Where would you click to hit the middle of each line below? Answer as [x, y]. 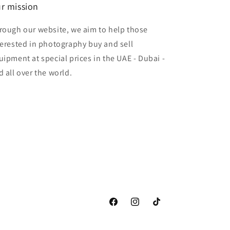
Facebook [124, 207]
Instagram [147, 207]
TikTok [162, 207]
